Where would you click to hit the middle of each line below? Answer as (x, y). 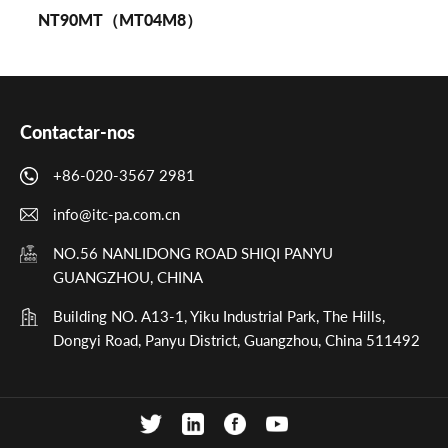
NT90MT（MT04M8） (119, 19)
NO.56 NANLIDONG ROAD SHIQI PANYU (193, 253)
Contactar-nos (77, 132)
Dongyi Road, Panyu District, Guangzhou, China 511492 (236, 340)
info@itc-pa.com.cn (116, 214)
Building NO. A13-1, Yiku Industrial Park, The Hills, (219, 316)
